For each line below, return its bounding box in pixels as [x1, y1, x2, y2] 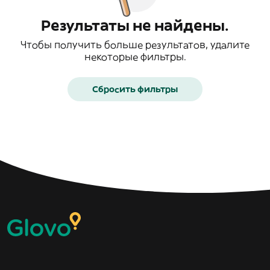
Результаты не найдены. [41, 16, 229, 34]
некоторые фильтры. [84, 51, 186, 63]
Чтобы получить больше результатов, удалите [20, 39, 250, 51]
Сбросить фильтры [92, 84, 178, 95]
